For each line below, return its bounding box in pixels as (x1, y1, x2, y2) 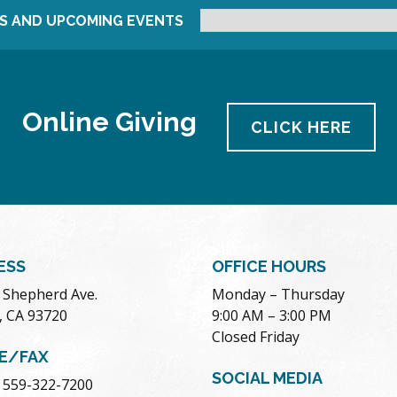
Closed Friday (212, 327, 300, 347)
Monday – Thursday (212, 284, 345, 305)
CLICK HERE (250, 118, 352, 137)
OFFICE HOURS (212, 257, 326, 276)
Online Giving (21, 106, 197, 138)
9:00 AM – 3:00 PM (212, 306, 331, 326)
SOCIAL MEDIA (212, 369, 323, 388)
